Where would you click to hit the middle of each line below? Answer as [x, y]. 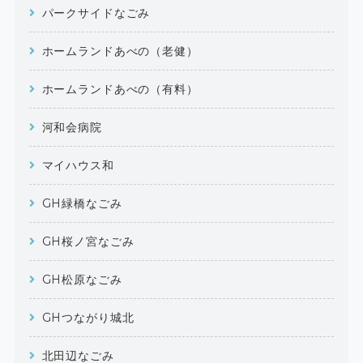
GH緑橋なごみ [82, 203]
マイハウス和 [78, 165]
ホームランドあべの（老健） [120, 51]
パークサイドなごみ [96, 13]
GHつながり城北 [88, 317]
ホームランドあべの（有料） [120, 89]
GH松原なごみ [82, 279]
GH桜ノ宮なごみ [88, 241]
